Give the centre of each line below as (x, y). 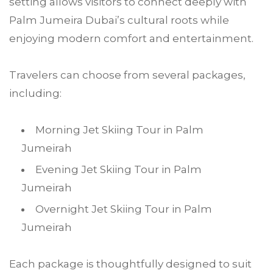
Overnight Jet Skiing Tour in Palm (124, 209)
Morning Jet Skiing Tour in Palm (119, 130)
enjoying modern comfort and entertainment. (131, 38)
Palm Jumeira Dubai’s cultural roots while (119, 20)
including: (35, 93)
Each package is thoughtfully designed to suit (130, 264)
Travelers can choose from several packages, (127, 75)
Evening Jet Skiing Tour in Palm (119, 169)
